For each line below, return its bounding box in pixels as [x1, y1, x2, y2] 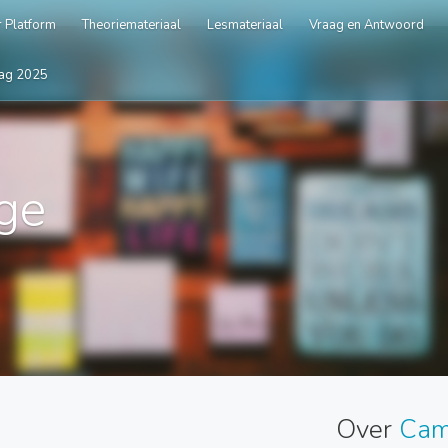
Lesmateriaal [207, 16, 283, 34]
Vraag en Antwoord [309, 16, 424, 34]
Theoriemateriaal [82, 16, 181, 34]
